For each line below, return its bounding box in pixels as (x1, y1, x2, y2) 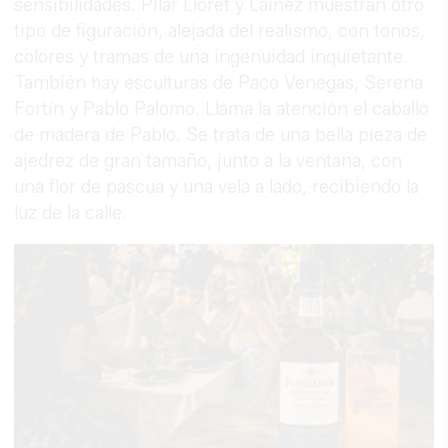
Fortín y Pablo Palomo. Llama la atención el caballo (14, 97, 430, 120)
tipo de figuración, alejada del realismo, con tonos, (14, 19, 426, 42)
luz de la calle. (14, 201, 128, 224)
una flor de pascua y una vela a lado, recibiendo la (14, 175, 420, 198)
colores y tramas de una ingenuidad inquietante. (14, 45, 409, 68)
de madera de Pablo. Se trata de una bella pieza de (14, 123, 428, 146)
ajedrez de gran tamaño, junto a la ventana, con (14, 149, 403, 172)
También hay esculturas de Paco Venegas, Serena (14, 71, 424, 94)
